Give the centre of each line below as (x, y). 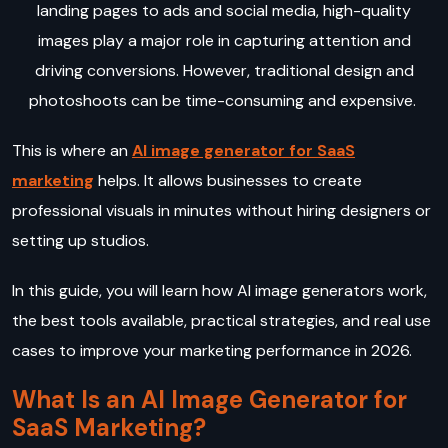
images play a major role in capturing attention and (224, 41)
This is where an (72, 151)
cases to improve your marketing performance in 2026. (214, 351)
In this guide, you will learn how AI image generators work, (219, 291)
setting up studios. (82, 241)
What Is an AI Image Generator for (209, 400)
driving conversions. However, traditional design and (224, 71)
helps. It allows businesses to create (228, 181)
